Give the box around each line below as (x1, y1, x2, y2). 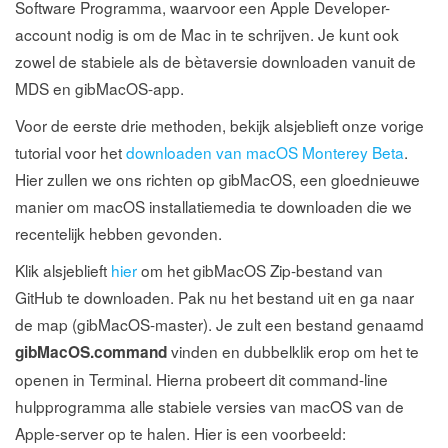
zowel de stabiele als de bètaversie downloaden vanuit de (15, 50, 416, 72)
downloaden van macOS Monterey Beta (126, 141, 404, 163)
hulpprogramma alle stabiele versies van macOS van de (15, 395, 404, 417)
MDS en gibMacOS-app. (15, 77, 184, 99)
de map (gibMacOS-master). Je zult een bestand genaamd (15, 313, 424, 335)
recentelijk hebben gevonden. (15, 222, 222, 244)
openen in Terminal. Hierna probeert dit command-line (15, 368, 388, 390)
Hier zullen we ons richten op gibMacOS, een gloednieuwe (15, 168, 420, 190)
